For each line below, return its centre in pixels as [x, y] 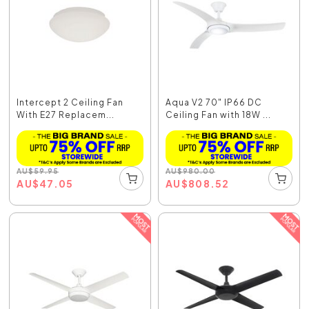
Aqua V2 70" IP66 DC [214, 103]
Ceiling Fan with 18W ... [218, 115]
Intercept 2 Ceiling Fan [70, 103]
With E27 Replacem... [66, 115]
